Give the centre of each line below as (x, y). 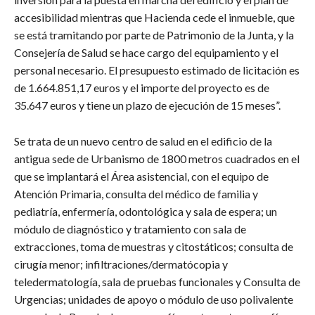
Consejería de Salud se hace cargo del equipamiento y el (146, 52)
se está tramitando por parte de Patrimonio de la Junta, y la (154, 34)
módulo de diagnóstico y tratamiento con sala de (130, 229)
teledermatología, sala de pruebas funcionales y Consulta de (157, 281)
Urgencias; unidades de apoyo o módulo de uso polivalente (154, 299)
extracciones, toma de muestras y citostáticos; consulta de (154, 246)
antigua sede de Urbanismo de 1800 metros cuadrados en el (157, 158)
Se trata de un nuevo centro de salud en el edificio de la (143, 141)
